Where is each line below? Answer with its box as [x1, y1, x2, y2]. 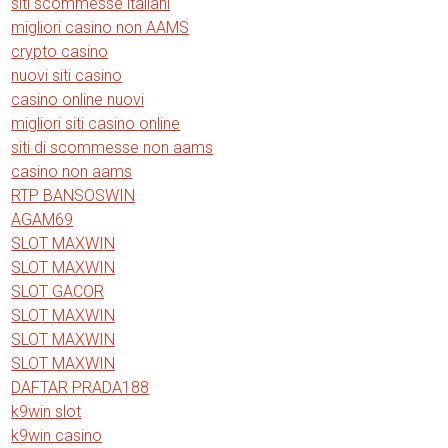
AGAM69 [11, 209, 74, 229]
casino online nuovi [11, 89, 145, 109]
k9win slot [11, 401, 82, 421]
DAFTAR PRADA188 [11, 377, 150, 397]
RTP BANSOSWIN [11, 185, 136, 205]
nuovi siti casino [11, 65, 123, 85]
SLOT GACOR [11, 281, 105, 301]
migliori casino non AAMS [11, 17, 190, 37]
